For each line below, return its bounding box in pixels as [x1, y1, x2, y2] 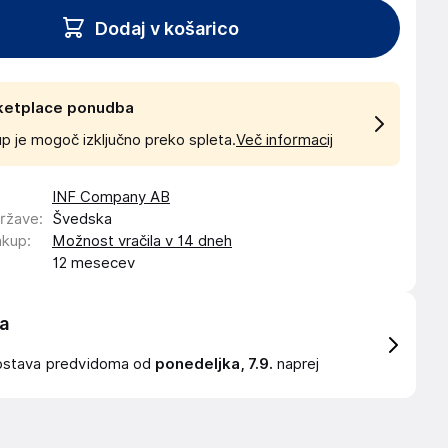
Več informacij [236, 131, 333, 149]
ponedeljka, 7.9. [155, 355, 273, 373]
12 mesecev [52, 254, 135, 272]
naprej [273, 355, 319, 373]
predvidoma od [46, 355, 155, 373]
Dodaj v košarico [95, 17, 239, 39]
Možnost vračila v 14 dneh [52, 232, 232, 250]
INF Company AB [52, 188, 170, 206]
